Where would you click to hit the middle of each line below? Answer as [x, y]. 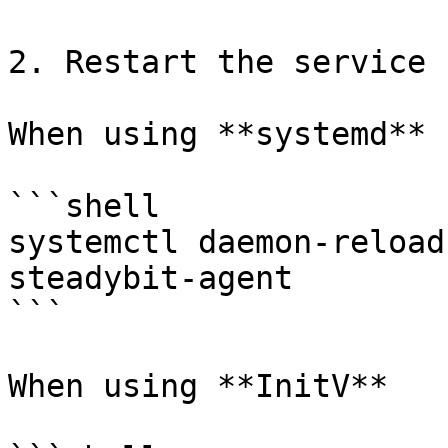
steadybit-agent [150, 278]
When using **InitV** [198, 386]
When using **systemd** [217, 134]
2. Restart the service [217, 62]
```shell [84, 206]
